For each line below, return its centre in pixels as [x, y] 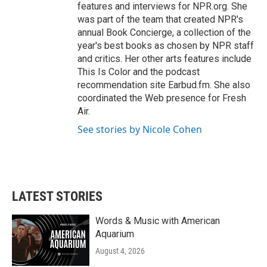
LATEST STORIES [57, 197]
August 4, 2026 [120, 251]
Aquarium [115, 234]
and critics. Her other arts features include [164, 59]
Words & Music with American [158, 221]
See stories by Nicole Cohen [140, 130]
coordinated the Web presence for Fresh [162, 98]
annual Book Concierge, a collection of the [164, 33]
